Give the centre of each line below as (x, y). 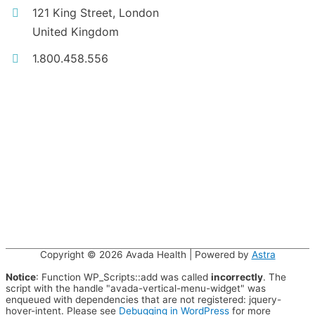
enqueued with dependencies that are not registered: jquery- (143, 299)
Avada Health (156, 254)
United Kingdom (76, 31)
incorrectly (237, 277)
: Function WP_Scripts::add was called (123, 277)
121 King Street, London (96, 12)
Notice (21, 277)
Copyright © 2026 (83, 254)
